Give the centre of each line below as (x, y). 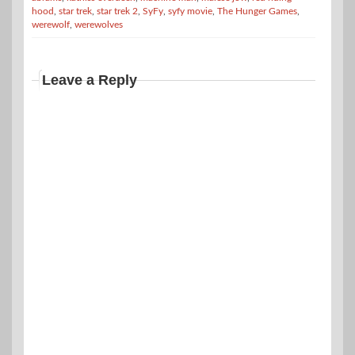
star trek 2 (117, 11)
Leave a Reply (90, 80)
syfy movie (190, 11)
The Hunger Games (257, 11)
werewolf (51, 25)
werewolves (99, 25)
